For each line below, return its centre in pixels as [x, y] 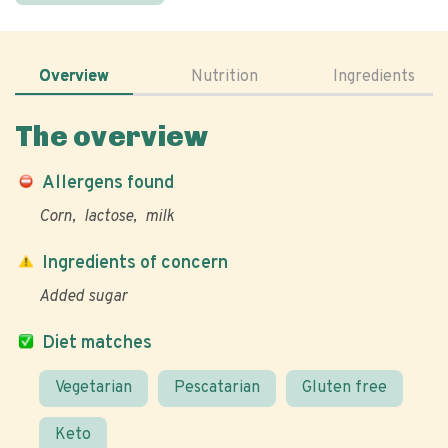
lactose [108, 217]
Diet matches [97, 343]
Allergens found [108, 183]
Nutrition [224, 77]
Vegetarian [93, 388]
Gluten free [344, 388]
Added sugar [83, 297]
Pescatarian [217, 388]
